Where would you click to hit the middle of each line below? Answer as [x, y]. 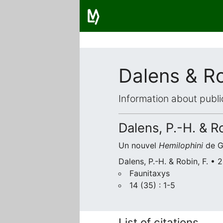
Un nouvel [139, 145]
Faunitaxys [150, 173]
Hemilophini [181, 145]
